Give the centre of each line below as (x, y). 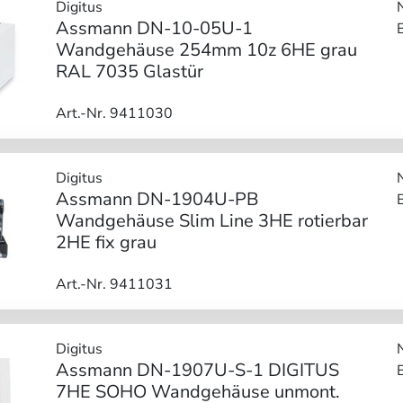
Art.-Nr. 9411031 (114, 284)
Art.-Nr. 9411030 (114, 113)
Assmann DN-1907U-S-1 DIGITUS (197, 370)
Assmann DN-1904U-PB (157, 199)
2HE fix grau (106, 242)
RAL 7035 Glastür (129, 71)
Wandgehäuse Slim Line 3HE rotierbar (211, 220)
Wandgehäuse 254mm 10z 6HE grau (206, 49)
